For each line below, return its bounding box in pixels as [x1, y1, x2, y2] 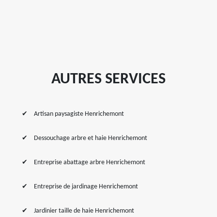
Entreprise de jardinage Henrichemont [34, 183, 138, 190]
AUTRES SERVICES [51, 72, 166, 87]
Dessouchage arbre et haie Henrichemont [34, 135, 147, 142]
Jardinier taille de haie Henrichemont [34, 207, 134, 215]
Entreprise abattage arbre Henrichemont [34, 159, 145, 166]
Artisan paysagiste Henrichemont [34, 110, 124, 118]
